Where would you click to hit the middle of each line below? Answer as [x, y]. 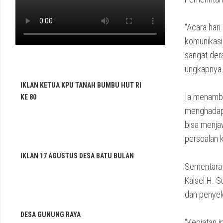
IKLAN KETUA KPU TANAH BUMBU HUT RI [81, 85]
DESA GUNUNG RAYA [51, 215]
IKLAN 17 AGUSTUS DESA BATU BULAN [77, 156]
